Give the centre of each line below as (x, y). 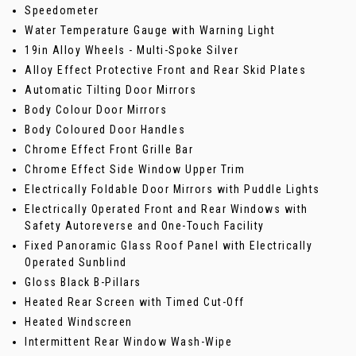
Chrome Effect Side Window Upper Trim (135, 170)
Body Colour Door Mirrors (96, 110)
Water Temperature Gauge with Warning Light (150, 31)
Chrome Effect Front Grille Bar (109, 150)
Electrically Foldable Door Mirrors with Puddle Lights (172, 190)
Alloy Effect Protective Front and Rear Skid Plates (165, 70)
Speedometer (62, 11)
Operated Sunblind (76, 263)
